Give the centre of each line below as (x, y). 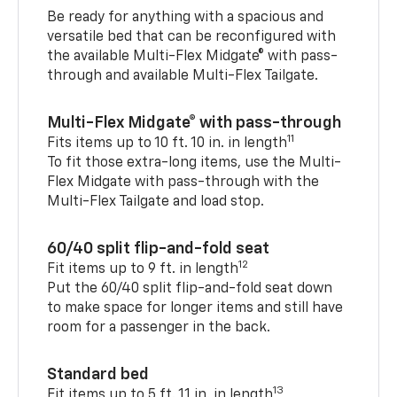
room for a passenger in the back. (159, 327)
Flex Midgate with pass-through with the (183, 182)
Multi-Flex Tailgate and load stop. (156, 202)
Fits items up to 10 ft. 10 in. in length (167, 143)
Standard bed (98, 374)
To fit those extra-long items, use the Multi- (195, 163)
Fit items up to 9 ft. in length (143, 269)
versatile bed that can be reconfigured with (192, 37)
